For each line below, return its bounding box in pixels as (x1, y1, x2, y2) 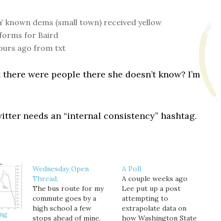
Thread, (32, 174, 58, 183)
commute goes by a (32, 194, 96, 203)
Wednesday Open (32, 164, 89, 173)
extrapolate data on (121, 204, 186, 213)
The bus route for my (32, 184, 104, 193)
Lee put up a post (121, 184, 181, 193)
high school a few (32, 204, 91, 213)
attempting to (121, 194, 168, 203)
